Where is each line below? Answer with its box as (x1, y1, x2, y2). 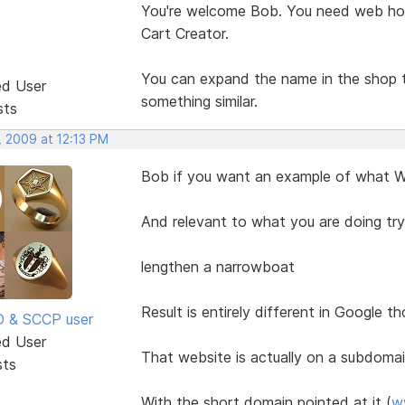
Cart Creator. (140, 24, 229, 42)
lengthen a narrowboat (140, 257, 295, 276)
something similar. (140, 91, 258, 110)
